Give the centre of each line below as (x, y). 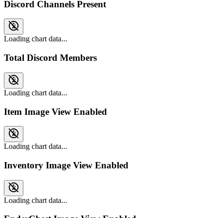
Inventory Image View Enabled (66, 165)
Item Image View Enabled (55, 111)
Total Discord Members (50, 58)
